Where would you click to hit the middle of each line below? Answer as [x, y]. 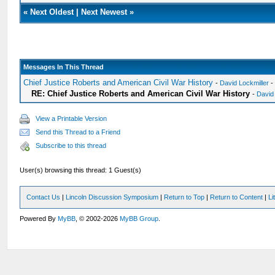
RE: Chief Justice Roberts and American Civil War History [141, 94]
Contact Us [44, 197]
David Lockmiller [245, 83]
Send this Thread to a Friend [78, 132]
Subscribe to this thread [71, 145]
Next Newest [104, 12]
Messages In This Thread [64, 67]
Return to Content [237, 197]
